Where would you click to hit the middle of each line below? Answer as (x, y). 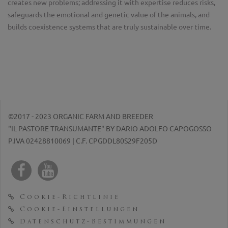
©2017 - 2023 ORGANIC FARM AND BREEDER (81, 117)
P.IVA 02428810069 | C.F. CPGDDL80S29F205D (83, 141)
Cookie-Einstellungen (78, 210)
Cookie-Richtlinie (68, 197)
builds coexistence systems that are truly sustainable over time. (109, 27)
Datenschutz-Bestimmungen (91, 222)
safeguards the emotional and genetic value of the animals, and (109, 15)
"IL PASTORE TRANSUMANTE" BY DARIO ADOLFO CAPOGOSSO (110, 129)
